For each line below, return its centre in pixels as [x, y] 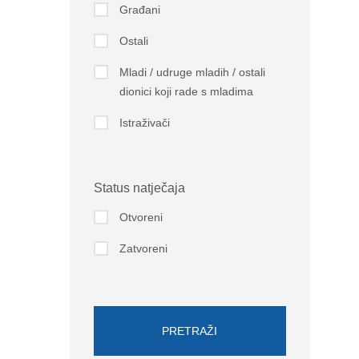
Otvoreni [141, 217]
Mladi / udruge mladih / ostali [192, 72]
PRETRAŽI [190, 331]
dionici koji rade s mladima [186, 91]
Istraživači [144, 123]
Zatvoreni [143, 248]
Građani [139, 10]
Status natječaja [139, 188]
